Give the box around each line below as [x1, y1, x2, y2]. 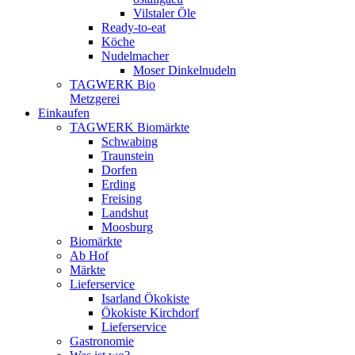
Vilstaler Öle [133, 6, 196, 20]
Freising [101, 192, 142, 205]
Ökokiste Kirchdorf [101, 306, 199, 319]
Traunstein [101, 149, 154, 162]
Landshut [101, 206, 148, 219]
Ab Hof [70, 249, 109, 262]
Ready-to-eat [101, 21, 166, 34]
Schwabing [101, 135, 158, 148]
